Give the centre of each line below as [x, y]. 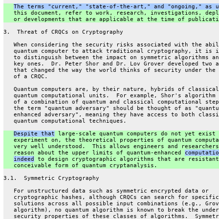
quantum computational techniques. [65, 121]
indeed [24, 159]
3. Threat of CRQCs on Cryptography [63, 32]
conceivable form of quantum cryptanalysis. [80, 165]
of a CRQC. [25, 76]
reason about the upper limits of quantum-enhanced [94, 153]
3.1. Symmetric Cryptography [51, 178]
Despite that [34, 133]
